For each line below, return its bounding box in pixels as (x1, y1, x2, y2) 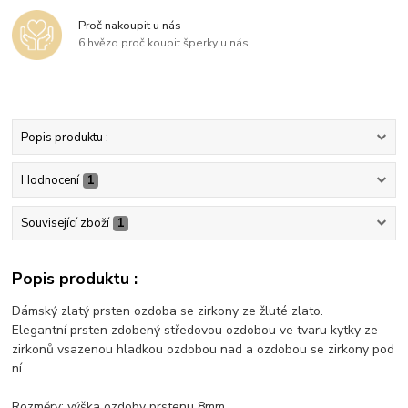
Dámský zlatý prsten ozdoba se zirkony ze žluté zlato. (12, 301, 324, 320)
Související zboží (20, 215, 109, 232)
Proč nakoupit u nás (78, 16, 182, 34)
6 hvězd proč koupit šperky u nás (78, 36, 250, 51)
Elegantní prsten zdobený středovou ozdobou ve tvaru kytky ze (12, 321, 379, 339)
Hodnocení (20, 172, 79, 189)
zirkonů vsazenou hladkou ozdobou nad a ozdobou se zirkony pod (12, 340, 395, 358)
